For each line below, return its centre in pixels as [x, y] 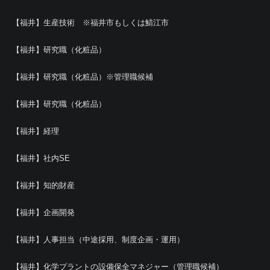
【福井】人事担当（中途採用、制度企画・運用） [98, 240]
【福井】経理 [36, 131]
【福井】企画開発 [43, 212]
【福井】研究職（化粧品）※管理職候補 [83, 77]
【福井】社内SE [41, 158]
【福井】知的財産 [43, 185]
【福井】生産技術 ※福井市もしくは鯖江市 [90, 23]
